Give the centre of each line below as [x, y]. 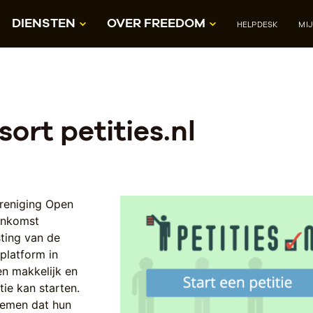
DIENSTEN [45, 22]
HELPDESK [257, 24]
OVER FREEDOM [157, 22]
